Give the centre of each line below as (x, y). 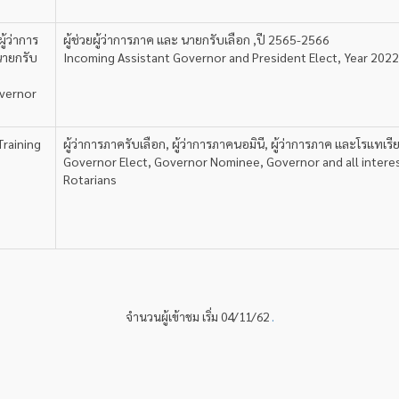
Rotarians (90, 179)
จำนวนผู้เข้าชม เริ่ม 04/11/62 (198, 316)
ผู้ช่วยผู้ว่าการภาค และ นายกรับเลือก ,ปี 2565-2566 (196, 39)
